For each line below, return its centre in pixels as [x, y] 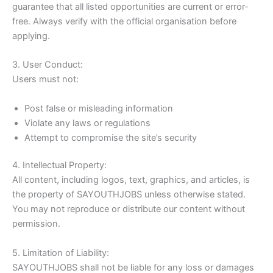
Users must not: [45, 80]
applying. [31, 36]
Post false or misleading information [99, 108]
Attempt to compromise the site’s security [111, 137]
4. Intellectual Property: [59, 165]
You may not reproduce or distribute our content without [129, 209]
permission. [36, 224]
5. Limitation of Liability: [61, 253]
